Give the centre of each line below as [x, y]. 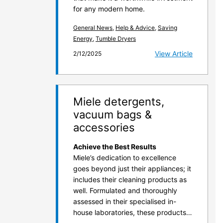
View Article [174, 54]
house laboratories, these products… [133, 212]
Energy [83, 39]
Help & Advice [135, 28]
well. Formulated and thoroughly [125, 190]
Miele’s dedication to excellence [125, 158]
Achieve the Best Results [115, 147]
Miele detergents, [119, 102]
